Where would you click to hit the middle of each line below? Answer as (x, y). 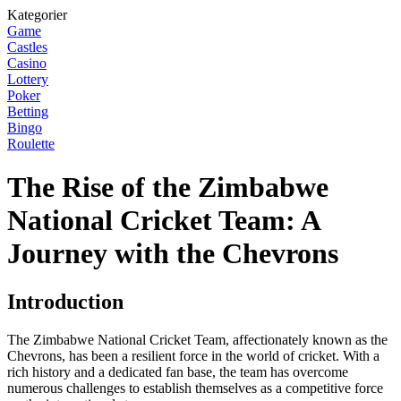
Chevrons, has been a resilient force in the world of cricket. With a (193, 355)
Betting (28, 111)
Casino (27, 63)
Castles (27, 47)
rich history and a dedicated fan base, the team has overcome (178, 371)
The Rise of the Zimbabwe (168, 188)
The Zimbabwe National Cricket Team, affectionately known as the (197, 339)
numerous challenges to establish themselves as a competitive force (195, 388)
